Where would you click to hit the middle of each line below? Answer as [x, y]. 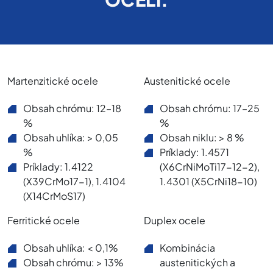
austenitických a [198, 262]
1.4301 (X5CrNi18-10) [209, 181]
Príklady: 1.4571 [195, 152]
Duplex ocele [175, 220]
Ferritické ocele [44, 220]
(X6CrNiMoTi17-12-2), [210, 166]
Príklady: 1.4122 [58, 166]
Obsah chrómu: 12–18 [73, 108]
